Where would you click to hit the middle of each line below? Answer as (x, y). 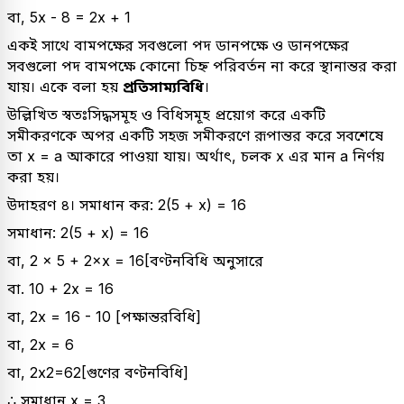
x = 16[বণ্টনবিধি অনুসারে (183, 260)
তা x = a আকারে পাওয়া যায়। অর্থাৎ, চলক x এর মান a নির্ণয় (196, 156)
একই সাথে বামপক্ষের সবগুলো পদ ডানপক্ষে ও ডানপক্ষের (178, 45)
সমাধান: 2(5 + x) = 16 (78, 232)
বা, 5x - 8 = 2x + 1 (69, 17)
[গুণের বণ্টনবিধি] (135, 372)
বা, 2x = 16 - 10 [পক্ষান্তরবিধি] (104, 316)
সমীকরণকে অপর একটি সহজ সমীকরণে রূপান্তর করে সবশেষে (195, 135)
